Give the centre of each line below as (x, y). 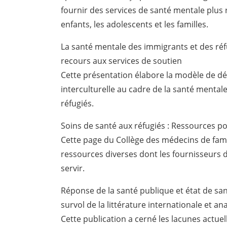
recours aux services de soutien (122, 61)
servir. (73, 168)
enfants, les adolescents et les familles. (135, 25)
